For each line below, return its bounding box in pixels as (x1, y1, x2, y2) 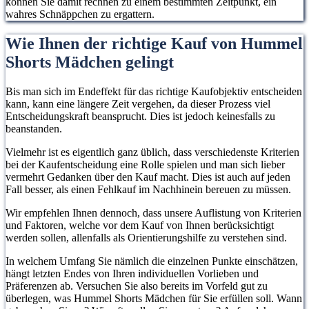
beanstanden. (6, 122, 62, 134)
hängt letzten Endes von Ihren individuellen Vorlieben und (6, 267, 259, 279)
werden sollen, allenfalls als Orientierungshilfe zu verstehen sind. (6, 231, 287, 243)
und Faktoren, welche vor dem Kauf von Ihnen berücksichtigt (6, 219, 274, 231)
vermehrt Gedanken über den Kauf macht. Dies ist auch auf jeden (6, 170, 290, 183)
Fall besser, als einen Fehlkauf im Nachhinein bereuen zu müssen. (6, 183, 291, 195)
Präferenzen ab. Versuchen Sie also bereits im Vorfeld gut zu (6, 279, 268, 292)
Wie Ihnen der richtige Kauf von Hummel (6, 34, 303, 53)
